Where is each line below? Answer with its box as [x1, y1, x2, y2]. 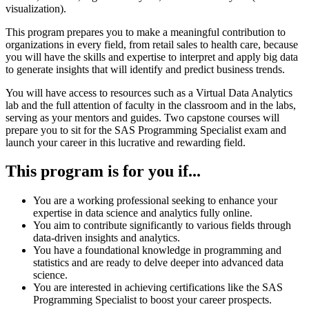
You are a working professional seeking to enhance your [33, 195, 277, 207]
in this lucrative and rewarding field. [89, 136, 246, 148]
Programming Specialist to [33, 294, 150, 306]
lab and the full [6, 99, 73, 111]
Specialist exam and [200, 123, 286, 136]
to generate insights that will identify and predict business [6, 63, 256, 75]
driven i [54, 232, 88, 244]
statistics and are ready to [33, 257, 144, 269]
